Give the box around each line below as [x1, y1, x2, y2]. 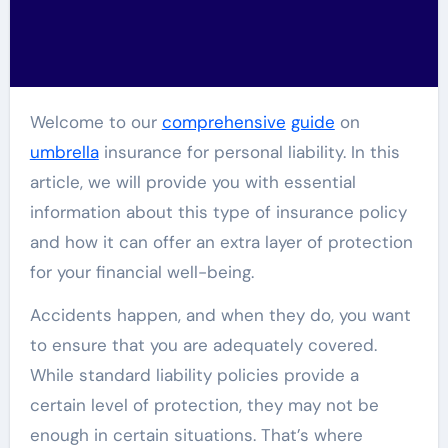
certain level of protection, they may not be [29, 394, 379, 417]
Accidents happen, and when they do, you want [29, 304, 411, 327]
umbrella [29, 141, 99, 164]
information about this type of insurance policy [29, 201, 407, 224]
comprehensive [161, 111, 286, 134]
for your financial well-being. [29, 261, 254, 284]
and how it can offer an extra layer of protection [29, 231, 413, 254]
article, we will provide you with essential [29, 171, 356, 194]
